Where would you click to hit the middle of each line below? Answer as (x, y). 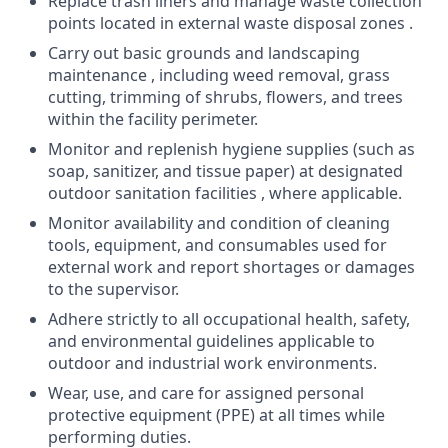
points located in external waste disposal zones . (230, 23)
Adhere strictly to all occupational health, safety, (229, 319)
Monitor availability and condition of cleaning (219, 223)
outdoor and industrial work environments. (212, 363)
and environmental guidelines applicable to (211, 341)
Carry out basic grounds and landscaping (204, 53)
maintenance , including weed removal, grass (219, 75)
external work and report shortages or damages (231, 267)
